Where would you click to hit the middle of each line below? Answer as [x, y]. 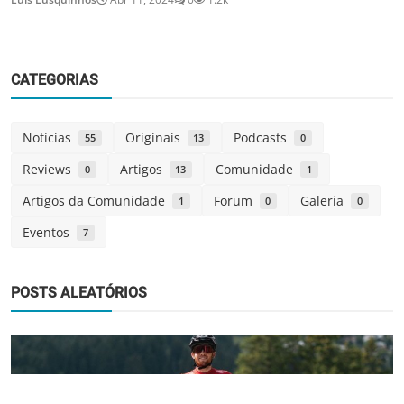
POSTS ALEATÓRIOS [79, 293]
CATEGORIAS [55, 80]
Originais [156, 138]
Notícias [50, 138]
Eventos [50, 233]
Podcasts [264, 138]
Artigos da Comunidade [97, 201]
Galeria [326, 201]
